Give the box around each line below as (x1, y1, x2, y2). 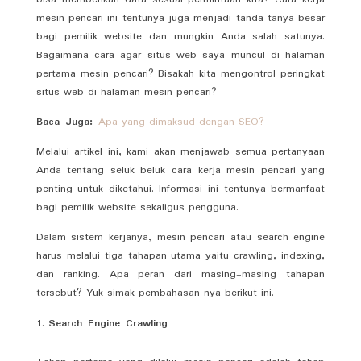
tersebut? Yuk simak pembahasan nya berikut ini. (35, 284, 274, 301)
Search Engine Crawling (48, 314, 168, 332)
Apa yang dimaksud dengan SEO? (98, 113, 264, 131)
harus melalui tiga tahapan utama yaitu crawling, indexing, (35, 247, 326, 264)
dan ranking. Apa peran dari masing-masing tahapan (35, 265, 326, 283)
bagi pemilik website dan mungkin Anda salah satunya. (35, 27, 326, 45)
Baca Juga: (35, 113, 98, 131)
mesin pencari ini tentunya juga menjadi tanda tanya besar (35, 9, 326, 27)
